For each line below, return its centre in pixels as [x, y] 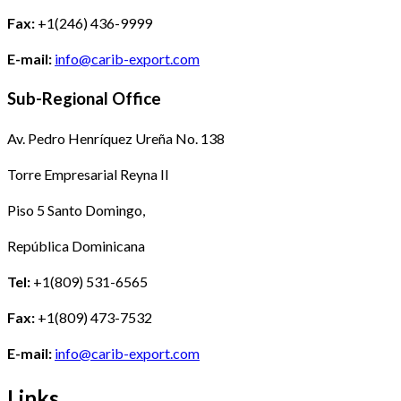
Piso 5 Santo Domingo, [76, 210]
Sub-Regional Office [84, 99]
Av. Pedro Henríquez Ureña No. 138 [116, 139]
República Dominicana [76, 246]
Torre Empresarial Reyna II [88, 175]
